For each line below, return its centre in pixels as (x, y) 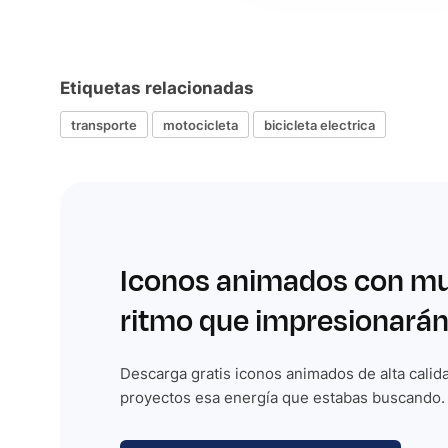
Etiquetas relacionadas (157, 88)
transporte (104, 124)
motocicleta (200, 124)
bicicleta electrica (319, 124)
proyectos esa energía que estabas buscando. (282, 397)
